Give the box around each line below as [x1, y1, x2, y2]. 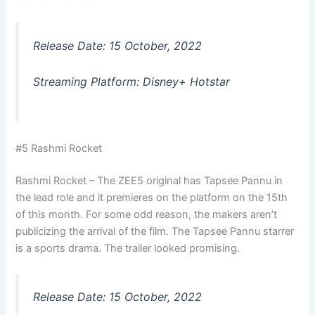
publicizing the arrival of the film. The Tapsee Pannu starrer [15, 224, 295, 238]
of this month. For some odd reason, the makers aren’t [15, 207, 278, 221]
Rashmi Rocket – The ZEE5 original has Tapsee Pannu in [15, 174, 283, 187]
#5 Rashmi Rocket [15, 141, 103, 155]
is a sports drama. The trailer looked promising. [15, 241, 240, 255]
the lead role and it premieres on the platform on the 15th [15, 191, 288, 204]
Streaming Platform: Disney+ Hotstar [33, 75, 231, 89]
